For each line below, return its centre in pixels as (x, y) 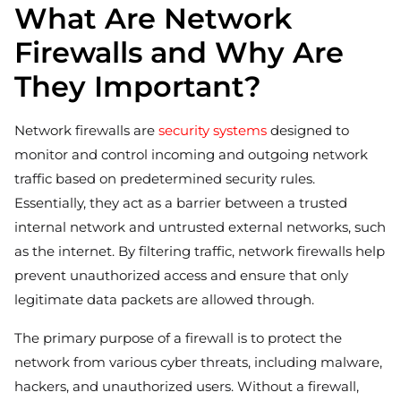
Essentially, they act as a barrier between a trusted (181, 202)
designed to (308, 130)
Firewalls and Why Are (179, 52)
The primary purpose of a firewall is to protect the (178, 337)
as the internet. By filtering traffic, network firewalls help (200, 251)
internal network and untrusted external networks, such (200, 226)
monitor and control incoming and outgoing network (191, 154)
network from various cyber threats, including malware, (198, 362)
